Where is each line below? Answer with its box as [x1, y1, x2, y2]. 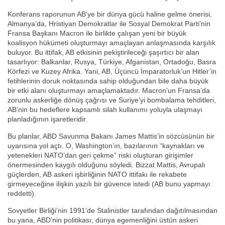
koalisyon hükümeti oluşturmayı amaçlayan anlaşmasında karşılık [8, 39, 215, 47]
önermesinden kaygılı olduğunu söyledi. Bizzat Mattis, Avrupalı [8, 161, 205, 169]
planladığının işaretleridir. [8, 115, 87, 124]
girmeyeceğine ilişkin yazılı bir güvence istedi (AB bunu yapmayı [8, 180, 210, 188]
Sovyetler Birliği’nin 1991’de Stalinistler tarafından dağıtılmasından [8, 206, 217, 215]
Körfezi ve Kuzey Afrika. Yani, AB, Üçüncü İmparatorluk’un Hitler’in [8, 67, 216, 76]
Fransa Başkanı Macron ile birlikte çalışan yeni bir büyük [8, 29, 186, 38]
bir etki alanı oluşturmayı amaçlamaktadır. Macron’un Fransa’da [8, 86, 210, 95]
